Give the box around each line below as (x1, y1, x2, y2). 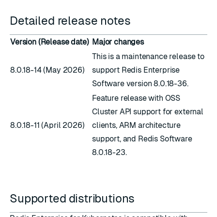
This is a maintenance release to (92, 52, 204, 61)
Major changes (92, 37, 144, 46)
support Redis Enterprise (92, 65, 180, 75)
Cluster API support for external (92, 107, 203, 116)
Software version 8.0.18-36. (92, 79, 188, 88)
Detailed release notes (10, 14, 134, 27)
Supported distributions (10, 192, 138, 205)
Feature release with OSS (92, 93, 181, 103)
